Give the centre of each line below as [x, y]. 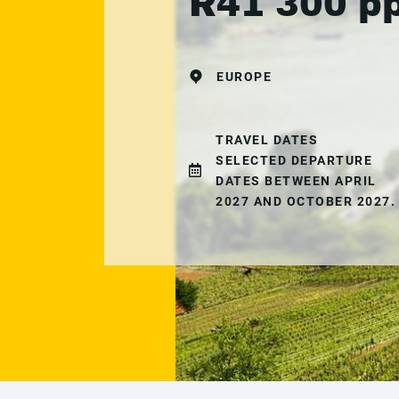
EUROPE [244, 76]
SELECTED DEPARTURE [294, 160]
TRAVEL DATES [267, 139]
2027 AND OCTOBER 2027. [305, 201]
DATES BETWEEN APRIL [296, 180]
